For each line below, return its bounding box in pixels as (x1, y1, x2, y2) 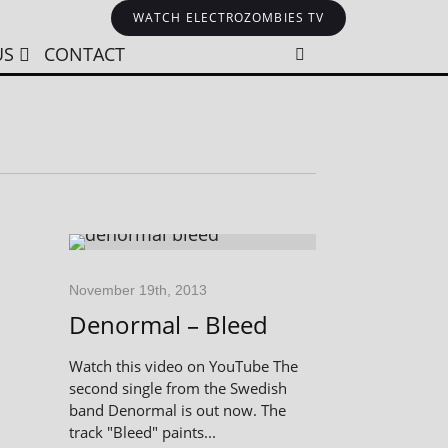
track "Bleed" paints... (68, 422, 216, 442)
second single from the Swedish (68, 378, 287, 398)
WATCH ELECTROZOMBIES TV (133, 9, 325, 26)
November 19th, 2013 (68, 282, 207, 298)
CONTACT (43, 42, 125, 66)
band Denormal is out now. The (68, 400, 286, 420)
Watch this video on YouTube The (68, 356, 298, 376)
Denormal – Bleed (68, 308, 268, 341)
